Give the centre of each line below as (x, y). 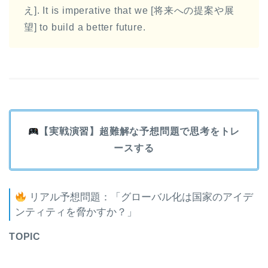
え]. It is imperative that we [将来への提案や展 (129, 10)
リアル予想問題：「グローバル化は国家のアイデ (140, 197)
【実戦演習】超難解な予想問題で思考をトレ (140, 131)
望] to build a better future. (85, 27)
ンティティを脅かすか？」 (76, 212)
